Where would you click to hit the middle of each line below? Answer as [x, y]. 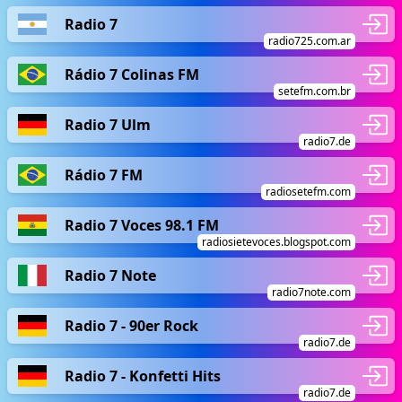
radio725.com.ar [310, 41]
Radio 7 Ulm [108, 124]
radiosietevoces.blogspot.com [276, 242]
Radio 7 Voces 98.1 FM [142, 225]
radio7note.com [311, 292]
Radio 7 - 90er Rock [131, 325]
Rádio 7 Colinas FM [132, 74]
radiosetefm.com [308, 192]
